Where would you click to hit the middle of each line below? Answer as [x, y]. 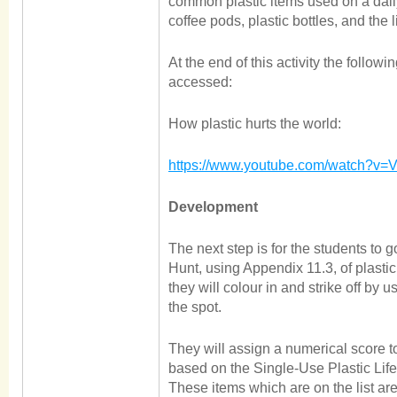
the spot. [195, 307]
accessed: [200, 82]
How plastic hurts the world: [255, 124]
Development [213, 207]
